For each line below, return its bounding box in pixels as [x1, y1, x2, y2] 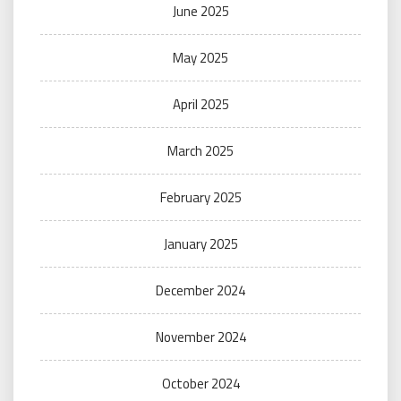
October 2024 [161, 373, 240, 394]
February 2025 [159, 187, 242, 208]
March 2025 [167, 141, 234, 161]
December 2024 [156, 280, 245, 301]
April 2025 [172, 94, 229, 115]
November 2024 [155, 327, 246, 347]
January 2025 [163, 234, 238, 254]
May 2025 [173, 47, 228, 68]
